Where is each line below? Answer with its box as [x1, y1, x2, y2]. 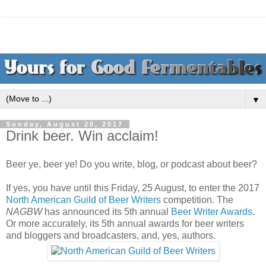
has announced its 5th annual [45, 206, 171, 217]
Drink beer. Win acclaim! [6, 128, 159, 144]
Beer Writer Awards [171, 206, 252, 217]
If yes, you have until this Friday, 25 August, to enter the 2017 [6, 182, 259, 193]
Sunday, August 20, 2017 [6, 121, 123, 128]
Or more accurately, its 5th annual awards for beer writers [6, 218, 244, 229]
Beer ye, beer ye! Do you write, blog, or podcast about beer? [6, 159, 257, 169]
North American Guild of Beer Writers [6, 194, 161, 205]
